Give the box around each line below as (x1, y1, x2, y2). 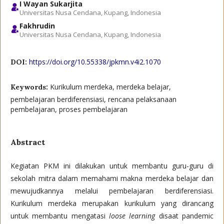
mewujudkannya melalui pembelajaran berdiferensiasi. (10, 186, 213, 195)
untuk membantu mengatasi (10, 211, 109, 220)
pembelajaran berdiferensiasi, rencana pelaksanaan (10, 94, 176, 104)
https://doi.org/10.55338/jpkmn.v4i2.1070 (29, 57, 161, 66)
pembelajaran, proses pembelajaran (10, 104, 127, 114)
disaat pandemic (155, 211, 214, 220)
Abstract (10, 137, 45, 147)
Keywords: (10, 82, 50, 91)
